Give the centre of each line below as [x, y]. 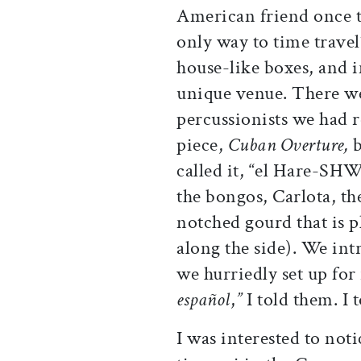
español [203, 300]
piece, [202, 145]
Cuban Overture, [290, 145]
